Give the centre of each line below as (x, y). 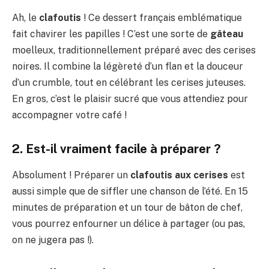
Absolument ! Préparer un (71, 175)
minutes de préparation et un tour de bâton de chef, (127, 208)
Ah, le (26, 18)
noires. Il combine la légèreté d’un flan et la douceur (128, 67)
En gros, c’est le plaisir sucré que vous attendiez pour (130, 99)
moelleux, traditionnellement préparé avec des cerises (134, 50)
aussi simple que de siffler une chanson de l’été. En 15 (130, 192)
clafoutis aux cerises (179, 175)
